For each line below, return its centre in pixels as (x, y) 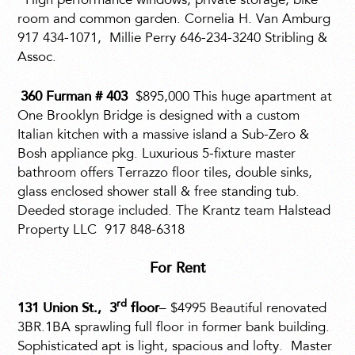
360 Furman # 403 (74, 97)
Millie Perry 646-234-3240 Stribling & (219, 39)
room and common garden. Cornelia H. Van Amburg (174, 20)
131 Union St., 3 (67, 309)
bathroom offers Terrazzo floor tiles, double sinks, (165, 173)
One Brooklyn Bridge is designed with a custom (159, 116)
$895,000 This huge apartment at (234, 97)
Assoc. (37, 58)
